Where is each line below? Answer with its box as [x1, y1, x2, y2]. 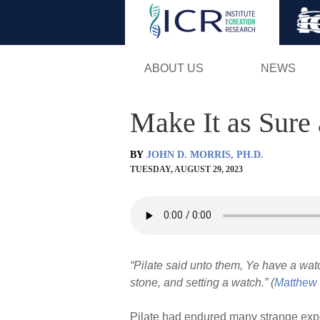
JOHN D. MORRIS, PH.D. [146, 149, 264, 160]
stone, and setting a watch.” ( [130, 276, 274, 289]
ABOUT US [144, 61, 204, 74]
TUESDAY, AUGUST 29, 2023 [130, 164, 243, 174]
